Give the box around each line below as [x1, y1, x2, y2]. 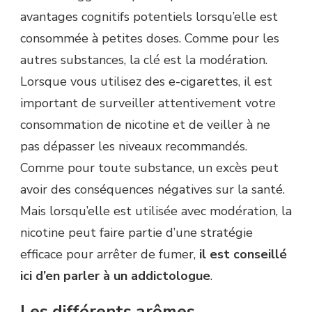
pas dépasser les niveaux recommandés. [20, 138, 247, 155]
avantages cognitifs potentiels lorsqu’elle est [20, 8, 278, 26]
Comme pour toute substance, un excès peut [20, 159, 279, 177]
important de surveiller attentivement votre [20, 95, 276, 112]
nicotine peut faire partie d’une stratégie [20, 224, 253, 242]
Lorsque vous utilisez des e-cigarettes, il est [20, 73, 272, 91]
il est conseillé [199, 246, 287, 263]
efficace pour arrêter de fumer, [20, 246, 199, 263]
